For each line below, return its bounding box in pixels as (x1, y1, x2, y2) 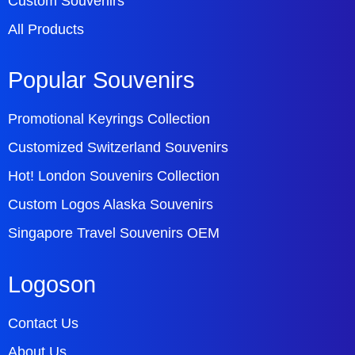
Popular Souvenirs (8, 67, 195, 94)
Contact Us (8, 315, 78, 332)
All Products (8, 21, 84, 37)
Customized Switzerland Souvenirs (8, 139, 228, 156)
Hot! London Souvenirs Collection (8, 168, 219, 185)
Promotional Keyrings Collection (8, 111, 210, 128)
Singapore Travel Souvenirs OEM (8, 225, 219, 242)
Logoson (8, 272, 96, 298)
